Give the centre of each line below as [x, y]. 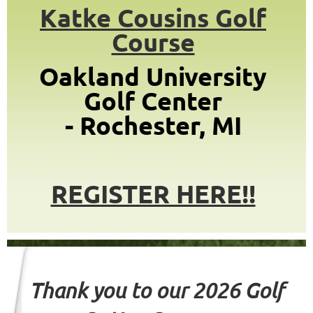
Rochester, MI [160, 125]
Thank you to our [111, 290]
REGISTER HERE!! [153, 194]
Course [153, 42]
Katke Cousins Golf [153, 17]
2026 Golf [238, 290]
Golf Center [153, 101]
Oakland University [153, 76]
